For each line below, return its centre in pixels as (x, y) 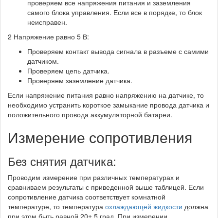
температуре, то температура (56, 206)
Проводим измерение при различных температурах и (94, 177)
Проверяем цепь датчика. (68, 70)
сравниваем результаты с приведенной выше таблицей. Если (106, 187)
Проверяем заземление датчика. (80, 80)
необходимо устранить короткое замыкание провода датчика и (109, 104)
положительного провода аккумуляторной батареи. (90, 114)
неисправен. (47, 22)
